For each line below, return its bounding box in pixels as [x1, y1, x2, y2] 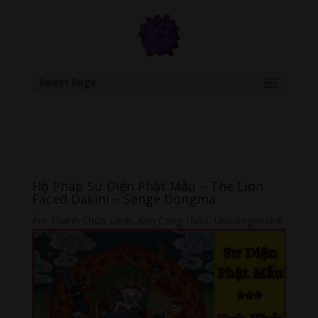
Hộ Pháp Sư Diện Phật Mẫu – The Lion [31, 177, 263, 194]
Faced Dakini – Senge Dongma [31, 190, 216, 207]
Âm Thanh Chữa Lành [31, 214, 132, 227]
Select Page [38, 75, 96, 89]
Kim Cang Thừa [137, 214, 209, 227]
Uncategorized [214, 214, 281, 227]
